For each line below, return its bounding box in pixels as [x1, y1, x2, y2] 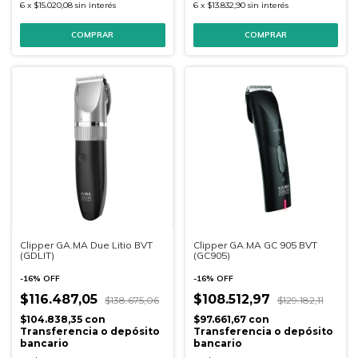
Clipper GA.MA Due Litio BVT [20, 238, 153, 251]
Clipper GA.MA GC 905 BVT [193, 238, 317, 251]
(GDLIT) [20, 249, 54, 261]
